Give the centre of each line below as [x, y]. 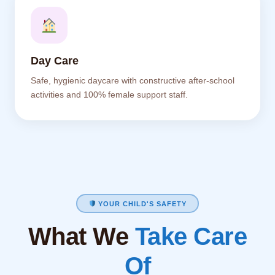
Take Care [191, 236]
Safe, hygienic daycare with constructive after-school [133, 81]
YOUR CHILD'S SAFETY [141, 203]
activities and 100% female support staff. [109, 95]
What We [81, 236]
